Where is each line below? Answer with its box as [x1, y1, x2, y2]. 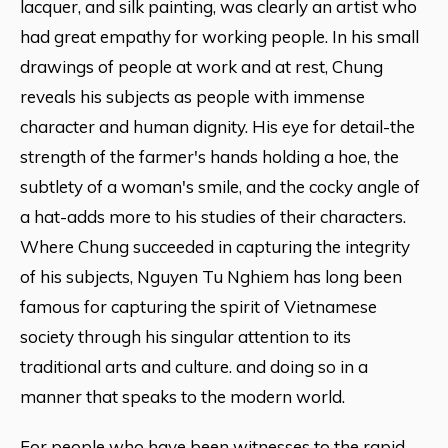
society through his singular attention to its [20, 325, 351, 347]
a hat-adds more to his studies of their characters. [20, 205, 406, 227]
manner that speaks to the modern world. [20, 385, 345, 407]
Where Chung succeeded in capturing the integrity [20, 235, 410, 257]
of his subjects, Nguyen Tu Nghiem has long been [20, 265, 402, 287]
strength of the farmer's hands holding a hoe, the [20, 145, 399, 167]
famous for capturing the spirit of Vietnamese [20, 295, 377, 317]
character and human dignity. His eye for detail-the [20, 115, 415, 137]
